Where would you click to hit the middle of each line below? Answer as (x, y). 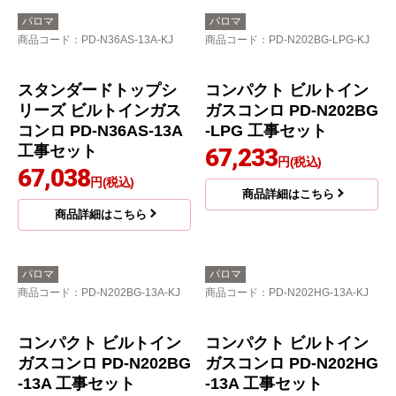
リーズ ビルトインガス (99, 111)
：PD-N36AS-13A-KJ (122, 40)
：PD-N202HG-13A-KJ (313, 293)
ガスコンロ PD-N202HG (292, 364)
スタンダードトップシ (97, 91)
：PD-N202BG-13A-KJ (126, 293)
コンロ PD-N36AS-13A (100, 131)
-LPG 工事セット (266, 131)
